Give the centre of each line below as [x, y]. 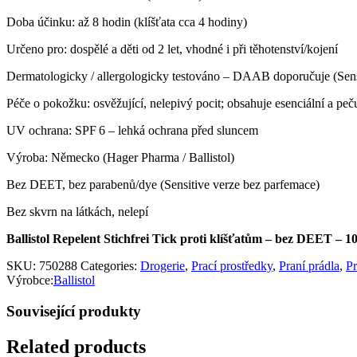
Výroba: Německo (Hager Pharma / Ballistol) [120, 157]
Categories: [110, 265]
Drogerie [163, 265]
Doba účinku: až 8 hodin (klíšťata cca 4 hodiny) [127, 22]
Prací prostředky [232, 265]
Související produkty [74, 311]
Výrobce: [30, 280]
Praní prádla [309, 265]
